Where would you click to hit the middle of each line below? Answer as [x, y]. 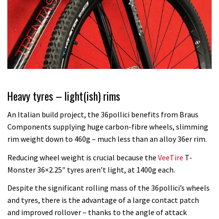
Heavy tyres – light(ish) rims [64, 96]
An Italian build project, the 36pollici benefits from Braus [103, 115]
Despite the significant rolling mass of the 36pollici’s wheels [109, 188]
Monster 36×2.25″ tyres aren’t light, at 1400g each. [91, 169]
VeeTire [171, 157]
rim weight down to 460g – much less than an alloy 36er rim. [107, 139]
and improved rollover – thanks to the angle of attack [97, 212]
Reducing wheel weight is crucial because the [83, 157]
